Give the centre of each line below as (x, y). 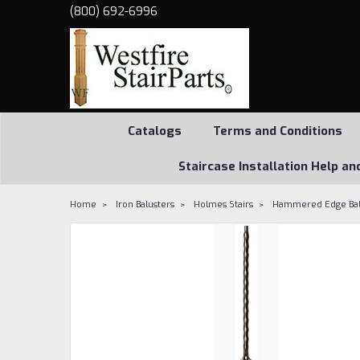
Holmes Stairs (223, 205)
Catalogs (154, 131)
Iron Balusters (145, 205)
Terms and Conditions (277, 131)
